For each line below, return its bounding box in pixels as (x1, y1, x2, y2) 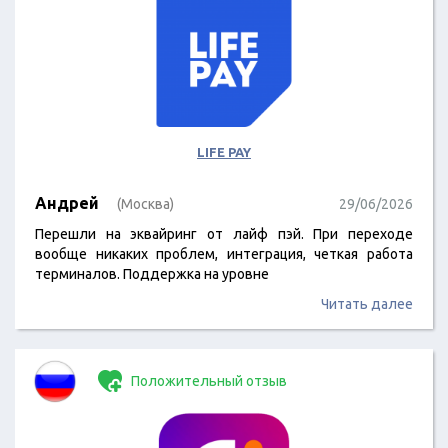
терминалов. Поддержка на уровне (35, 266, 269, 282)
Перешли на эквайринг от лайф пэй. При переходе (35, 226, 413, 242)
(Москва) (117, 196, 174, 212)
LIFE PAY (197, 145, 251, 159)
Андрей (35, 194, 99, 212)
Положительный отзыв (128, 373, 287, 389)
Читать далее (321, 296, 413, 312)
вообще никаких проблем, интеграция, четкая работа (35, 246, 413, 262)
